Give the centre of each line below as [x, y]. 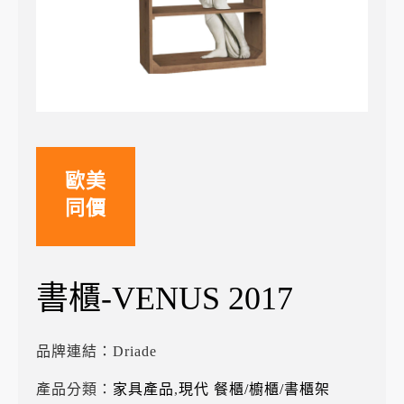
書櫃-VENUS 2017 [165, 298]
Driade [135, 351]
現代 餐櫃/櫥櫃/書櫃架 [254, 389]
